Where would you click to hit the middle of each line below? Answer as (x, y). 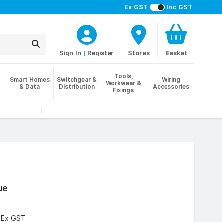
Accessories (171, 86)
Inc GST (179, 7)
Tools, (123, 76)
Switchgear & (77, 80)
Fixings (124, 90)
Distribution (77, 86)
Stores (139, 53)
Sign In (70, 53)
